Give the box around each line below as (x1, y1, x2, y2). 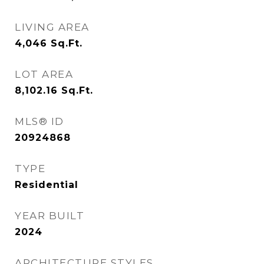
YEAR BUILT (15, 210, 84, 222)
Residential (15, 179, 78, 190)
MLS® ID (15, 115, 64, 127)
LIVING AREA (15, 21, 90, 33)
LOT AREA (15, 68, 73, 80)
